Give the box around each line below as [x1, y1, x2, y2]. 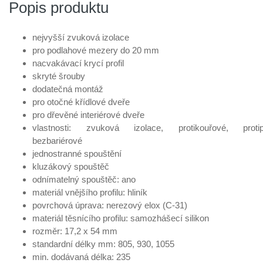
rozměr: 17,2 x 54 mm [32, 226, 117, 236]
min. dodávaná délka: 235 [32, 252, 130, 262]
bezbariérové [32, 136, 82, 146]
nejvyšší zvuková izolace [32, 32, 129, 42]
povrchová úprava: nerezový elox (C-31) [32, 200, 187, 210]
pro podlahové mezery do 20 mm [32, 45, 159, 55]
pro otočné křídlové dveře [32, 97, 130, 107]
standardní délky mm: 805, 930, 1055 [32, 239, 174, 249]
